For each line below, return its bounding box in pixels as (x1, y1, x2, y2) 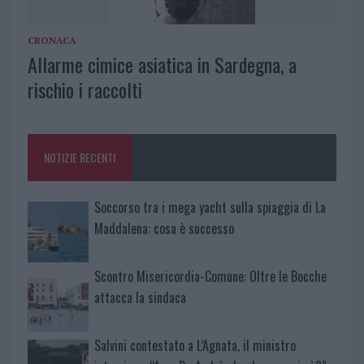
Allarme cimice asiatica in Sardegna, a (27, 50, 297, 80)
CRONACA (27, 34, 76, 47)
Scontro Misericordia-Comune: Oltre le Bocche (93, 266, 327, 287)
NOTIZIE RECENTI (43, 149, 115, 167)
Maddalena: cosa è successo (93, 219, 234, 239)
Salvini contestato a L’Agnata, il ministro (93, 336, 296, 356)
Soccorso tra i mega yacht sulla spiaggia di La (93, 197, 326, 218)
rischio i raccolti (27, 75, 142, 105)
